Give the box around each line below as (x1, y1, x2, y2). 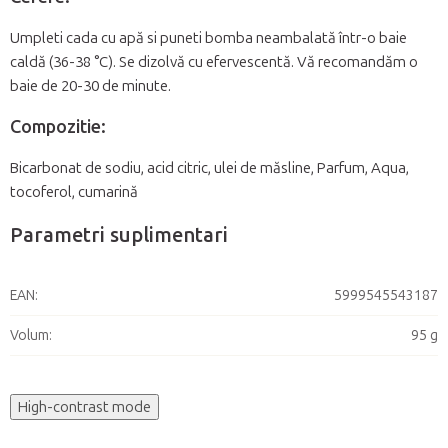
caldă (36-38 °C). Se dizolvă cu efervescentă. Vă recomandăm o (10, 53, 418, 72)
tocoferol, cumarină (10, 183, 138, 202)
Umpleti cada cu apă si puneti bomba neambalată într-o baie (10, 29, 407, 48)
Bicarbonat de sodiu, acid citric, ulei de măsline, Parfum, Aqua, (10, 159, 409, 178)
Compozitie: (10, 116, 106, 139)
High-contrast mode (18, 398, 151, 417)
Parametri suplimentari (10, 223, 228, 248)
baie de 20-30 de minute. (10, 77, 171, 96)
